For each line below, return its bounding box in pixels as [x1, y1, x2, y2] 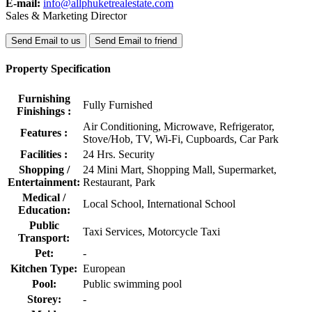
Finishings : [17, 104, 71, 117]
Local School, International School [83, 197, 235, 210]
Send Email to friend [95, 36, 177, 47]
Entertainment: [8, 175, 80, 188]
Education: [17, 203, 70, 216]
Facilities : [20, 148, 68, 160]
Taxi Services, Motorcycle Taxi [83, 225, 220, 237]
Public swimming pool [83, 277, 182, 290]
